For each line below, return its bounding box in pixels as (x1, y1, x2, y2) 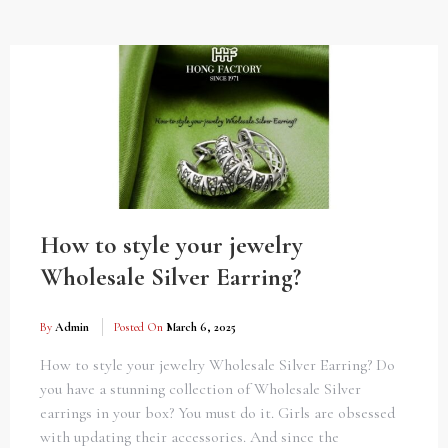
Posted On (113, 319, 166, 334)
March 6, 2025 (165, 319, 236, 334)
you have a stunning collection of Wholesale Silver (40, 378, 361, 399)
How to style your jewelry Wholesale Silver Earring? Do (40, 354, 395, 375)
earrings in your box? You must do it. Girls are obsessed (40, 402, 395, 423)
